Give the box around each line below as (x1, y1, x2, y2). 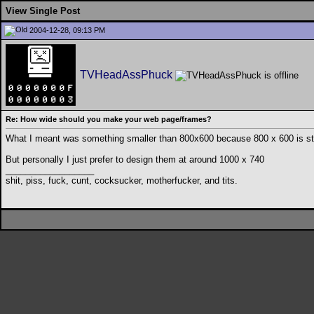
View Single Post (6, 6, 80, 16)
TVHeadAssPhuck (80, 69, 172, 81)
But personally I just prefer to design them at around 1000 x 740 (6, 154, 264, 165)
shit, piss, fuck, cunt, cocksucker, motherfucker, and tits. (6, 175, 238, 186)
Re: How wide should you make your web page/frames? (6, 115, 212, 123)
